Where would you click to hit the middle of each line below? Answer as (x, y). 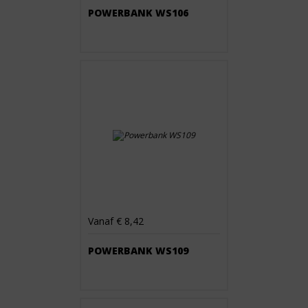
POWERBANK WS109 (138, 251)
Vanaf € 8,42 (116, 221)
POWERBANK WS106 (138, 13)
